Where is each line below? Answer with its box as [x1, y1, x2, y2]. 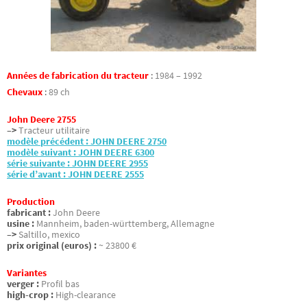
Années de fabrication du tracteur [7, 69, 149, 82]
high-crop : [7, 289, 53, 302]
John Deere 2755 [7, 113, 76, 125]
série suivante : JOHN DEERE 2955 [7, 157, 148, 169]
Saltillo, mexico [19, 229, 80, 241]
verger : [7, 278, 39, 291]
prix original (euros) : [7, 240, 97, 252]
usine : [7, 218, 34, 230]
